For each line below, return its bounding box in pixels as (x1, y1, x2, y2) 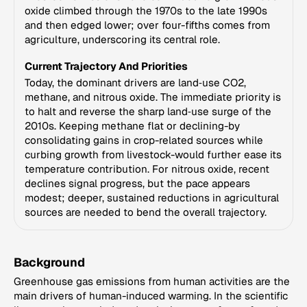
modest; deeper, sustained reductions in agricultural (25, 191, 279, 204)
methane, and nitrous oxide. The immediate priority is (25, 90, 281, 103)
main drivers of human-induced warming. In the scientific (14, 289, 288, 302)
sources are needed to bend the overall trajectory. (25, 206, 267, 219)
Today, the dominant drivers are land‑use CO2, (25, 76, 246, 89)
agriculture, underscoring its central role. (25, 33, 220, 46)
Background (14, 254, 85, 270)
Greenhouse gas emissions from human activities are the (14, 275, 290, 288)
